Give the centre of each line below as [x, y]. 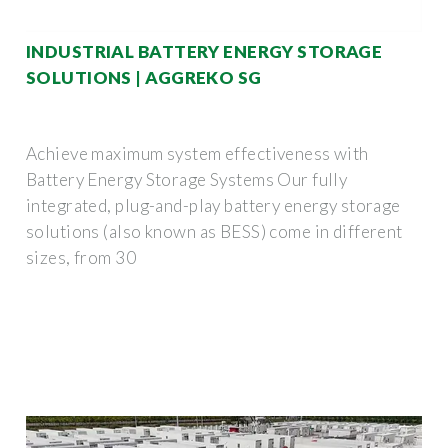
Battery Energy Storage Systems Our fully [187, 179]
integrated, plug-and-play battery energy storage [213, 205]
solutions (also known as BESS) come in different [214, 231]
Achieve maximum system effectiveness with [197, 153]
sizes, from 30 [81, 257]
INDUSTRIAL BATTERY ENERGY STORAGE [204, 51]
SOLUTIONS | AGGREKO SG [144, 77]
